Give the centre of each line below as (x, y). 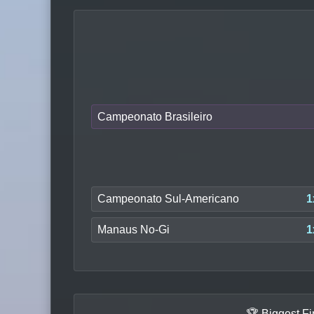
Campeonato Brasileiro (155, 116)
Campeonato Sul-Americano (168, 199)
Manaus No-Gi (134, 229)
